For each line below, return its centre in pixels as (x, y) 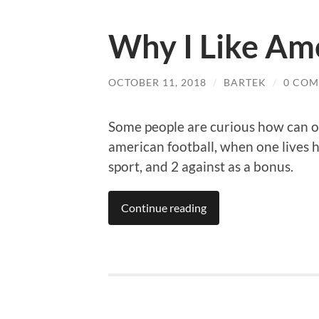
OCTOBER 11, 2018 (157, 82)
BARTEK (245, 82)
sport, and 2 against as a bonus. (201, 167)
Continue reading (164, 208)
